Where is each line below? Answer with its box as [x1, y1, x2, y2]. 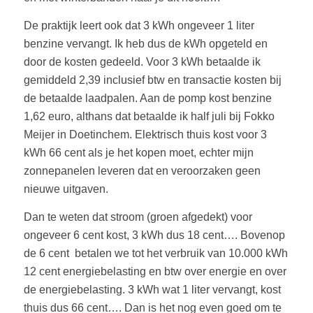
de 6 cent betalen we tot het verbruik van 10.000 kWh [23, 247, 288, 259]
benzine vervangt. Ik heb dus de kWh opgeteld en [23, 37, 268, 50]
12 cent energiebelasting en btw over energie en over [23, 265, 286, 277]
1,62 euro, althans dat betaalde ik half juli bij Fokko [23, 110, 275, 122]
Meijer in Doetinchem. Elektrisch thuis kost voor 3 [23, 128, 267, 140]
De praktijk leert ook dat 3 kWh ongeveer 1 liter [23, 19, 254, 31]
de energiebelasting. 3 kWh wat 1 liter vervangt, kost [23, 283, 281, 296]
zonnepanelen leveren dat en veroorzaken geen [23, 164, 261, 177]
